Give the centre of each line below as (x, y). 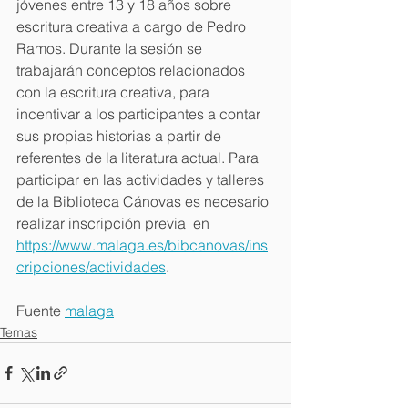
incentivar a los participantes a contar (140, 113)
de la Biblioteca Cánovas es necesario (144, 201)
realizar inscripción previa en (115, 223)
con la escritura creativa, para (115, 92)
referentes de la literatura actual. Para (139, 157)
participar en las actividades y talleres (142, 179)
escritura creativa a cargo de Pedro (133, 26)
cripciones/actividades (91, 266)
